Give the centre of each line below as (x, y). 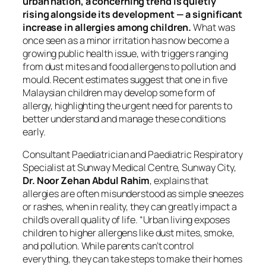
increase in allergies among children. (107, 27)
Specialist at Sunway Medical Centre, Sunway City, (130, 168)
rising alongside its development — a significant (133, 14)
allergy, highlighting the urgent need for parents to (127, 105)
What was (213, 27)
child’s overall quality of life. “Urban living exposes (126, 220)
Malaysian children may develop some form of (119, 92)
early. (34, 132)
